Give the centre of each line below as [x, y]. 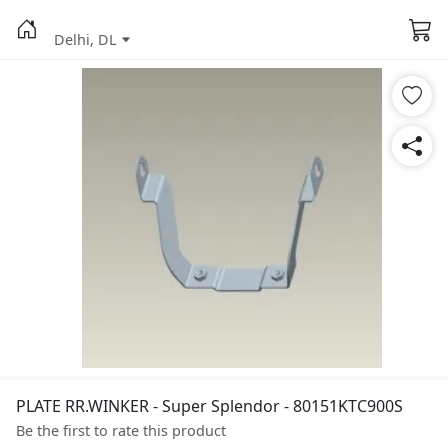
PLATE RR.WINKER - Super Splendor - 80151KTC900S [209, 406]
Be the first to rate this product [121, 430]
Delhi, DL [85, 39]
